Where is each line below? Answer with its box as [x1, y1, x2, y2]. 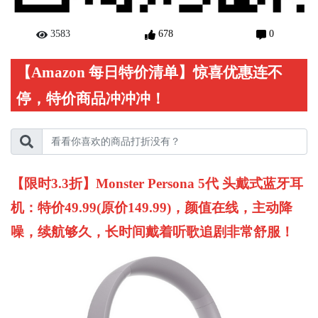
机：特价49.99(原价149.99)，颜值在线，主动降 [11, 200, 292, 216]
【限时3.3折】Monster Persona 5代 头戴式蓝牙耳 [11, 176, 303, 192]
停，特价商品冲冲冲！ [16, 90, 165, 107]
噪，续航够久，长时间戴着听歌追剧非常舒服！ [11, 224, 294, 240]
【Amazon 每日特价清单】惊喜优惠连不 [16, 64, 283, 81]
